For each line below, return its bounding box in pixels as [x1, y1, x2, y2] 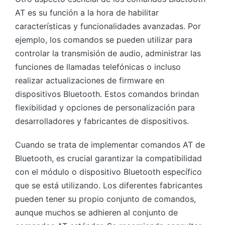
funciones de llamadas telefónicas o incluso [15, 61, 181, 72]
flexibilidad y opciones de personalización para [15, 102, 195, 113]
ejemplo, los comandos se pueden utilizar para [15, 34, 192, 45]
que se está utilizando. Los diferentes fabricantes [15, 180, 202, 190]
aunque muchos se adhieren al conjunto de [15, 207, 178, 217]
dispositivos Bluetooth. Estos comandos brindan [15, 88, 199, 99]
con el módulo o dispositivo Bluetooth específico [15, 166, 202, 177]
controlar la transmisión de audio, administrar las [15, 48, 201, 58]
